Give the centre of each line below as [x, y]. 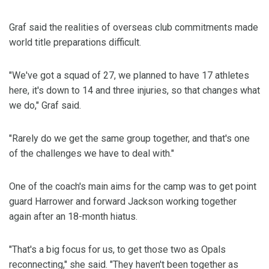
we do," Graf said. [45, 106]
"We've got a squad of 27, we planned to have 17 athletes [129, 76]
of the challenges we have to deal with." [92, 154]
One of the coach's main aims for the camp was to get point [133, 187]
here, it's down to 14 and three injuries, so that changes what [134, 91]
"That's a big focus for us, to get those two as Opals [117, 250]
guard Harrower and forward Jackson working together [123, 202]
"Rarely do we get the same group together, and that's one [129, 139]
